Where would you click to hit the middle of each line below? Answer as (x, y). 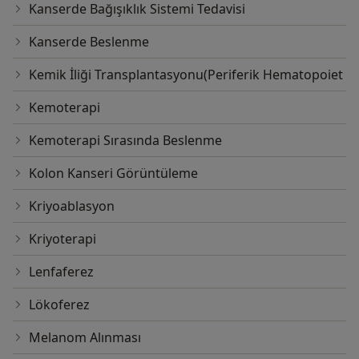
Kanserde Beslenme (89, 41)
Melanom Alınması (85, 337)
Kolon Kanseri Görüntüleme (113, 173)
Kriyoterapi (63, 238)
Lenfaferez (61, 271)
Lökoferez (59, 304)
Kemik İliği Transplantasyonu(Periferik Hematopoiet (186, 74)
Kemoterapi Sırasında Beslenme (125, 140)
